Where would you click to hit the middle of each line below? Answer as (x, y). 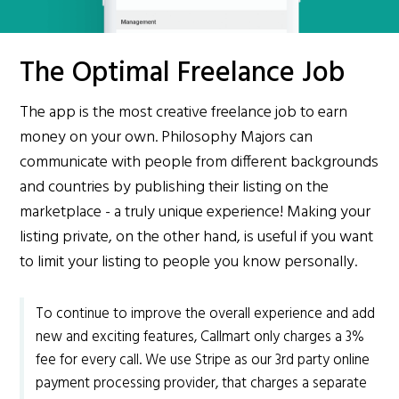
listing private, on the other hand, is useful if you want (197, 238)
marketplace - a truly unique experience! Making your (195, 213)
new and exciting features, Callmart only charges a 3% (200, 338)
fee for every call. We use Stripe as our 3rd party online (203, 361)
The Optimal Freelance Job (183, 74)
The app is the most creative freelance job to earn (184, 113)
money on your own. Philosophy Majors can (167, 138)
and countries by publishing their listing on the (175, 188)
